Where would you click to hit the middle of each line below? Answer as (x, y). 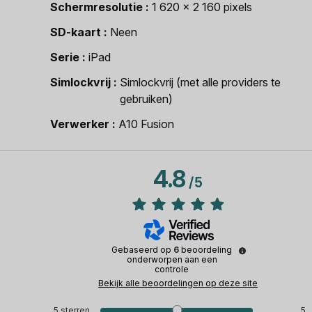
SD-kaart (76, 32)
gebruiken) (146, 99)
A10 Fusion (146, 124)
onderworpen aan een (172, 259)
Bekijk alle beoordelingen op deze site (178, 283)
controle (172, 269)
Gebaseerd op (143, 249)
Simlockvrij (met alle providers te (200, 82)
